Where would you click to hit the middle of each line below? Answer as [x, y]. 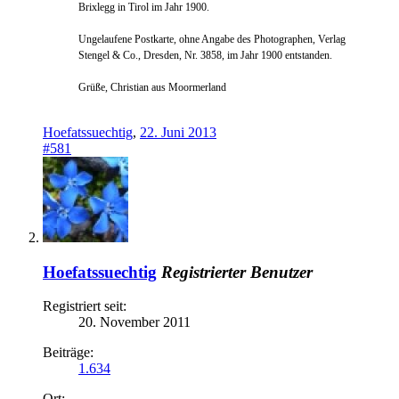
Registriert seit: [85, 306]
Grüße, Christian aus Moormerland [152, 87]
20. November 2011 [134, 322]
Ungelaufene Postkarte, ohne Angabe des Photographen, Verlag [212, 39]
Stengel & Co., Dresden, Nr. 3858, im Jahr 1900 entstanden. [205, 55]
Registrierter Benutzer [237, 272]
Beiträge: [68, 353]
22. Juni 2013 [178, 132]
